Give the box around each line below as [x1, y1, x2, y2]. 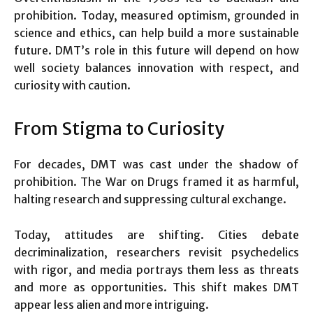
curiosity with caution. [14, 78, 131, 92]
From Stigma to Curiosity [14, 117, 224, 140]
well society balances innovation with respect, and [14, 60, 299, 75]
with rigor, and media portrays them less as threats [14, 262, 299, 277]
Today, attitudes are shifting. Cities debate [14, 227, 299, 242]
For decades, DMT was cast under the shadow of [14, 156, 299, 171]
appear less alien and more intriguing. [14, 297, 209, 312]
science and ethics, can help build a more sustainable [14, 25, 299, 40]
